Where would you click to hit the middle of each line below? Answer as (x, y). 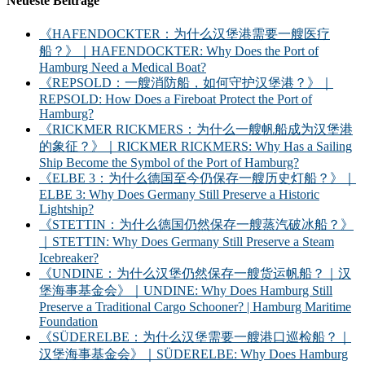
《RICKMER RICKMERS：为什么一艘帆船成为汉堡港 (196, 129)
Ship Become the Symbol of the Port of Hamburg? (169, 162)
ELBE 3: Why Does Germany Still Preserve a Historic (179, 194)
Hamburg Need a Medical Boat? (123, 67)
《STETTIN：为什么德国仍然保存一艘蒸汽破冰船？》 (196, 224)
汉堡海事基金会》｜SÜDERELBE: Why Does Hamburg (193, 354)
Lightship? (66, 209)
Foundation (68, 321)
